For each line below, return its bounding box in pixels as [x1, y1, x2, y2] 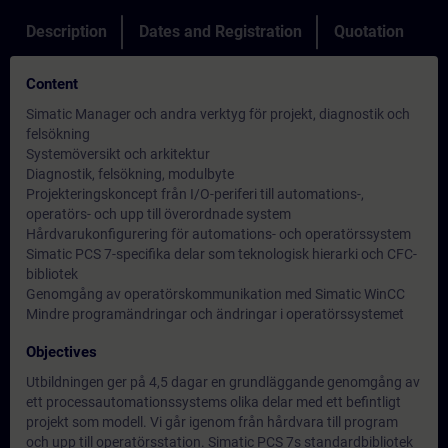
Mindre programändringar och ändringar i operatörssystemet [26, 306, 404, 322]
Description [26, 22, 107, 41]
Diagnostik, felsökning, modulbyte [26, 166, 234, 182]
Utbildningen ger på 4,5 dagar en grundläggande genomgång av [26, 374, 420, 390]
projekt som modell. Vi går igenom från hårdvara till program [26, 414, 398, 430]
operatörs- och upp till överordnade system [26, 206, 291, 222]
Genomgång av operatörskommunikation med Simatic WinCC [26, 286, 405, 302]
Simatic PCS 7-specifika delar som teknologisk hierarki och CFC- [26, 246, 417, 262]
